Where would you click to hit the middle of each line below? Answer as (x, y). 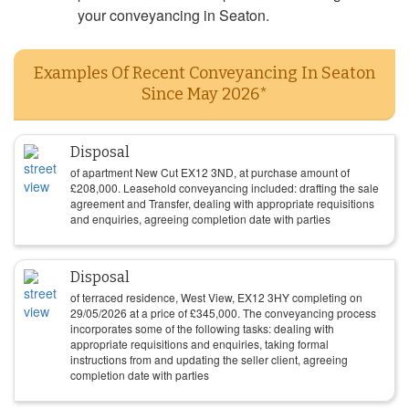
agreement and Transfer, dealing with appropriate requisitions (222, 203)
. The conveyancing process (307, 313)
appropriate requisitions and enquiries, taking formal (199, 344)
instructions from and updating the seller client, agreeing (209, 359)
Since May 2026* (204, 94)
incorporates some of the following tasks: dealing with (202, 328)
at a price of (158, 313)
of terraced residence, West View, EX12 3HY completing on (216, 297)
